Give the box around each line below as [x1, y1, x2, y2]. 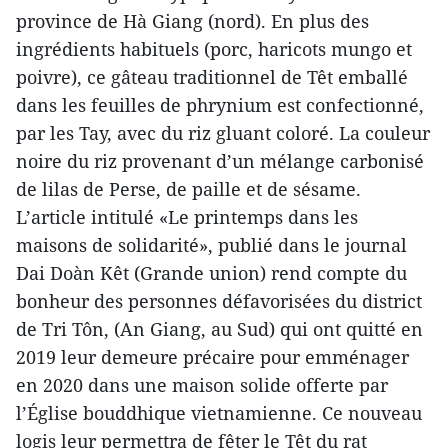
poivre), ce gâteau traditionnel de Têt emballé [16, 65, 408, 89]
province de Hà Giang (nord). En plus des [16, 9, 369, 33]
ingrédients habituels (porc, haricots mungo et [16, 37, 412, 61]
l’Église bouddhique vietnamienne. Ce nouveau [16, 401, 422, 425]
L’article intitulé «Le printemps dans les [16, 205, 358, 229]
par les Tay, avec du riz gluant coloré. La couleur [16, 121, 430, 145]
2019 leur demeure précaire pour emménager [16, 345, 409, 369]
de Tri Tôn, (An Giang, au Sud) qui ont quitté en [16, 317, 423, 341]
